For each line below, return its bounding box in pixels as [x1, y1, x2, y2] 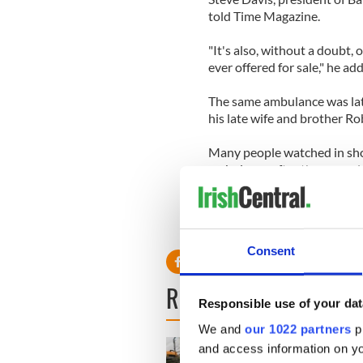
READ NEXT [166, 279, 263, 316]
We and [198, 322, 245, 336]
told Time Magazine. [207, 7, 320, 23]
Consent [246, 243, 296, 258]
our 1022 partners [245, 322, 352, 336]
